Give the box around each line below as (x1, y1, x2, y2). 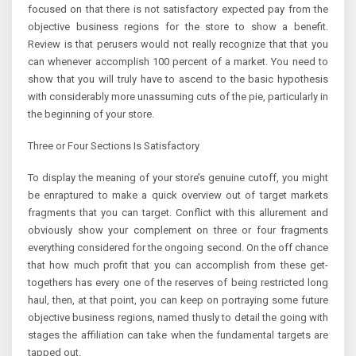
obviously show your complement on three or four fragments (28, 224, 328, 237)
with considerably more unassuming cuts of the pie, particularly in (28, 91, 328, 103)
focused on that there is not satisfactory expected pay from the (28, 3, 328, 16)
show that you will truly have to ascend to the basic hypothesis (28, 73, 328, 86)
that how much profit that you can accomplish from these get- (28, 259, 328, 272)
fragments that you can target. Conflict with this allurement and (28, 207, 328, 219)
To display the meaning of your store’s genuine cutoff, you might (28, 172, 328, 184)
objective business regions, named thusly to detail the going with (28, 311, 328, 324)
